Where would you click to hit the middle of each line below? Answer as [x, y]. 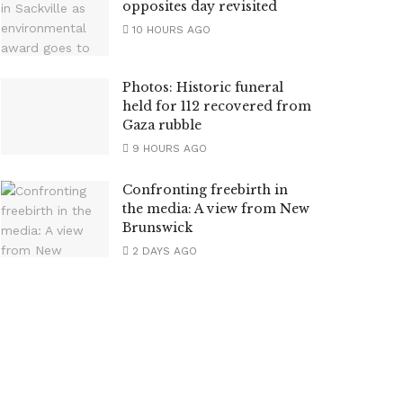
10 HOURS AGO [170, 29]
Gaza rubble [162, 125]
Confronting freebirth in [205, 189]
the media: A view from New [216, 208]
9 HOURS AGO [168, 148]
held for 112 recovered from [217, 106]
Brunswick [157, 227]
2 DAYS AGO [163, 251]
